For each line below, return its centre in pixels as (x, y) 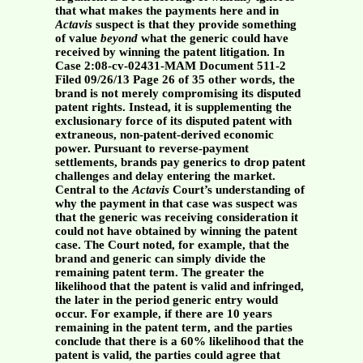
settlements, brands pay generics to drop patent (180, 162)
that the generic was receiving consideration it (176, 218)
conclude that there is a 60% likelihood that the (179, 342)
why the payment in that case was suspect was (176, 204)
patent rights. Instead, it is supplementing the (173, 107)
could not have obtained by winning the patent (176, 231)
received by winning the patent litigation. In (169, 52)
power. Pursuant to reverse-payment (152, 149)
